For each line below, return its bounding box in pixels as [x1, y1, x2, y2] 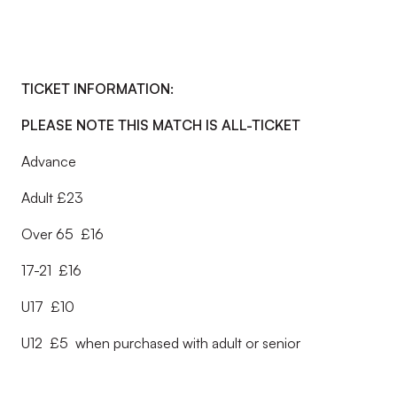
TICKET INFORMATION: [21, 80, 174, 97]
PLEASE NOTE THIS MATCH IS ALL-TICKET [21, 116, 300, 134]
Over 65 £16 [21, 225, 104, 243]
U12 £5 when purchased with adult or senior [21, 334, 300, 352]
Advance [21, 152, 76, 170]
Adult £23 [21, 189, 83, 206]
